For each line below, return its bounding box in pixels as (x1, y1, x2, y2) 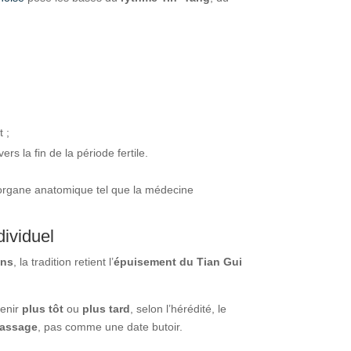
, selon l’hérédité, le (130, 302, 227, 315)
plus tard (82, 302, 131, 315)
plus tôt (22, 302, 64, 315)
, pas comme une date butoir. (38, 320, 183, 333)
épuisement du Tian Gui (114, 255, 243, 268)
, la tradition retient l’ (13, 255, 114, 268)
